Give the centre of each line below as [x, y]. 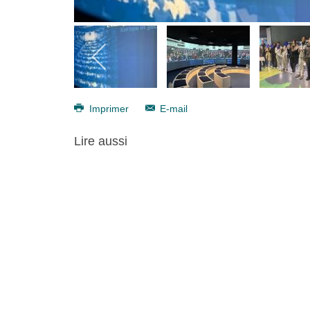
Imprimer [109, 109]
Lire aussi [101, 142]
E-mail [172, 109]
